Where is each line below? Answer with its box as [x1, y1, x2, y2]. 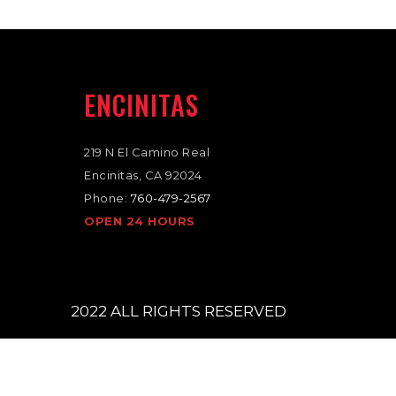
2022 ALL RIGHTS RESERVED [70, 302, 286, 320]
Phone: [84, 191, 131, 205]
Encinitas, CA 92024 [84, 168, 202, 182]
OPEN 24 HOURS [84, 214, 195, 228]
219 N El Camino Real [84, 145, 209, 159]
